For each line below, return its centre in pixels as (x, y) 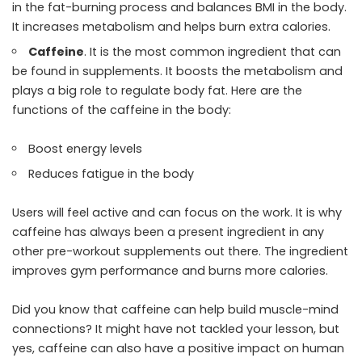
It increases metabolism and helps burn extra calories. (171, 26)
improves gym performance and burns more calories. (172, 270)
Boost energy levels (86, 148)
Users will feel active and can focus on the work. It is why (177, 212)
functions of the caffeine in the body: (122, 109)
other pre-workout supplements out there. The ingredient (180, 251)
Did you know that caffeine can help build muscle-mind (175, 309)
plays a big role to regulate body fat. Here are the (157, 90)
